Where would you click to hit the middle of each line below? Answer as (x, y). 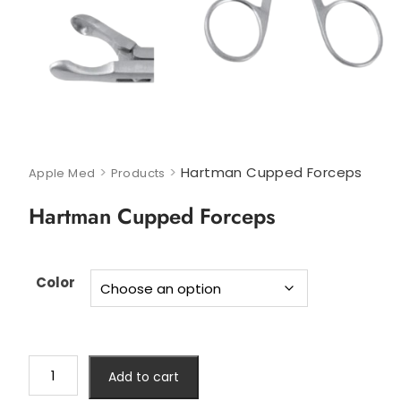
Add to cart (143, 377)
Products (138, 174)
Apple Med (62, 174)
